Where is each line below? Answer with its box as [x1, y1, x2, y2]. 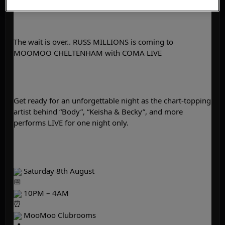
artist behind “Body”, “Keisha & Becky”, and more [14, 106, 183, 117]
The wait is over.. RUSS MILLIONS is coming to [14, 36, 173, 47]
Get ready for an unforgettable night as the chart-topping [14, 95, 211, 106]
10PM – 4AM [22, 187, 69, 198]
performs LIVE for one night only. [14, 118, 129, 128]
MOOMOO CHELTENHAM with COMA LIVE [14, 47, 162, 58]
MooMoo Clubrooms [22, 209, 96, 220]
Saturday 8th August [22, 165, 94, 176]
